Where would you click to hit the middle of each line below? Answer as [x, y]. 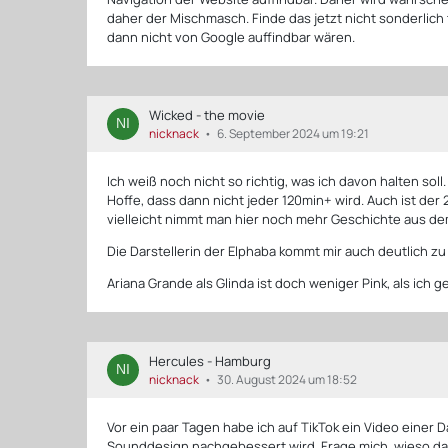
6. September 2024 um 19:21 [293, 133]
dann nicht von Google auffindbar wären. [231, 36]
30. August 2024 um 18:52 [287, 379]
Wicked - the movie [207, 114]
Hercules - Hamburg [210, 360]
